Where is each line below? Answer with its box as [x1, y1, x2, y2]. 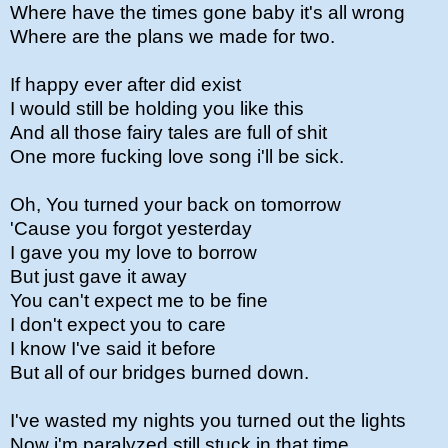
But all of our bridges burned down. [10, 362, 309, 383]
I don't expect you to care [10, 314, 226, 335]
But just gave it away [10, 266, 187, 287]
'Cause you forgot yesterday [10, 218, 252, 239]
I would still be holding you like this [10, 98, 304, 119]
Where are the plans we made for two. [10, 26, 335, 47]
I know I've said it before [10, 338, 216, 359]
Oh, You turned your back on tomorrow [10, 194, 341, 215]
